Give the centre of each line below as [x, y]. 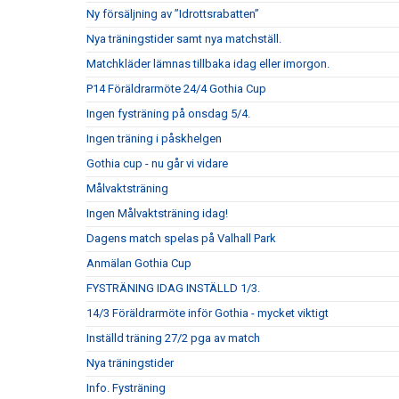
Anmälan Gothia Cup [139, 263]
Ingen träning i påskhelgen [154, 138]
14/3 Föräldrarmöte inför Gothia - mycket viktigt [208, 313]
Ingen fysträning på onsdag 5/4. [168, 114]
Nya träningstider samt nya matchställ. [184, 39]
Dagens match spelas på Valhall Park [181, 238]
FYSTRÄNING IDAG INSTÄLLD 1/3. [173, 288]
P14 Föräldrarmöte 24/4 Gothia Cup [176, 89]
